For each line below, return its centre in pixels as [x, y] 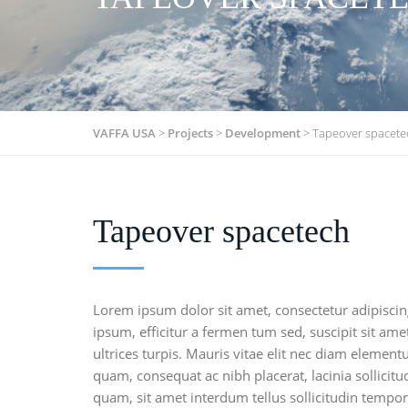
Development [263, 133]
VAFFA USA [124, 133]
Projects [190, 133]
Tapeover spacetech [221, 231]
